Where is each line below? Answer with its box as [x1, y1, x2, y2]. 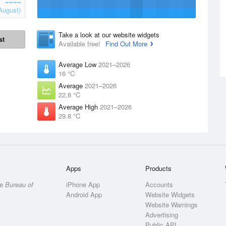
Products [145, 163, 172, 173]
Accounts [145, 180, 174, 189]
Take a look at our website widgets [59, 30, 159, 39]
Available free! [59, 39, 102, 48]
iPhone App [66, 180, 100, 189]
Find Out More [105, 39, 147, 48]
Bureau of [5, 180, 33, 189]
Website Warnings [145, 200, 198, 209]
